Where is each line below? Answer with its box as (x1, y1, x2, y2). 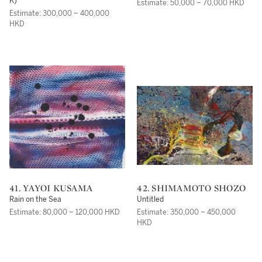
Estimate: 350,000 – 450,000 (137, 208, 236, 216)
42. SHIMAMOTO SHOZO (142, 182, 246, 194)
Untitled (137, 195, 164, 204)
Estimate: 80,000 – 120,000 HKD (9, 208, 120, 216)
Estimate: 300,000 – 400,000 (9, 9, 109, 18)
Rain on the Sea (9, 195, 61, 204)
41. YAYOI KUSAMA (15, 182, 92, 194)
